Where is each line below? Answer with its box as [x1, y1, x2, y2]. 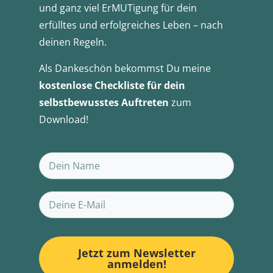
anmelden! [107, 256, 166, 271]
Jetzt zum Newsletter [77, 245, 196, 260]
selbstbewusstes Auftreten [39, 95, 169, 109]
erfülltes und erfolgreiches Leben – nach [39, 18, 223, 32]
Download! [39, 112, 88, 126]
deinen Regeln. [39, 35, 107, 49]
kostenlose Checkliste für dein [39, 78, 185, 92]
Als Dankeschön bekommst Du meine [39, 61, 211, 75]
